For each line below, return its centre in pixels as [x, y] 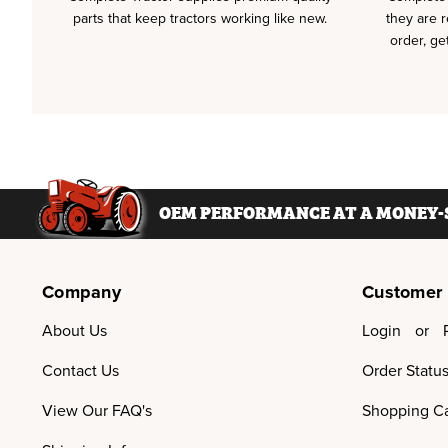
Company [81, 292]
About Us [74, 331]
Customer [402, 292]
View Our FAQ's [97, 411]
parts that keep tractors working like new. [199, 18]
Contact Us [80, 371]
